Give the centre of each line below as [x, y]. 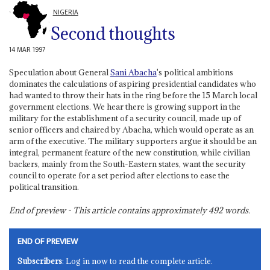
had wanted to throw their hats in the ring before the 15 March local [133, 96]
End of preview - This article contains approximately [108, 211]
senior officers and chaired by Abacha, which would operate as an [131, 130]
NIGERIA [65, 13]
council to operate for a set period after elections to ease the [119, 176]
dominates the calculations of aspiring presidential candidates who [132, 84]
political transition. [44, 187]
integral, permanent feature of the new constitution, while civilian [129, 153]
